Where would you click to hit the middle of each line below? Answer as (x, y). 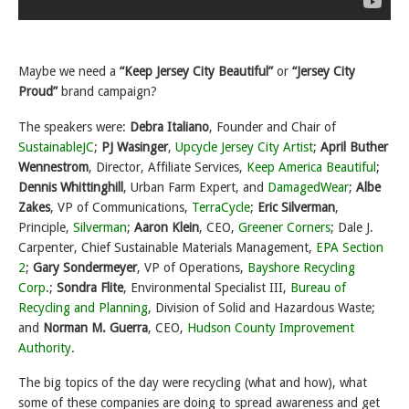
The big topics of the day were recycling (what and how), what (193, 383)
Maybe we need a (69, 71)
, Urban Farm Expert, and (195, 187)
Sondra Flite (90, 287)
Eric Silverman (296, 207)
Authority (45, 347)
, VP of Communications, (121, 207)
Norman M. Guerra (95, 327)
